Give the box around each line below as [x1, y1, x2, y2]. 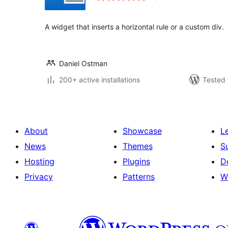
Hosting [24, 156, 54, 166]
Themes [122, 141, 153, 151]
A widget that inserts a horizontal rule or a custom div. [45, 22, 224, 31]
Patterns [122, 172, 155, 182]
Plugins [122, 156, 150, 166]
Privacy [24, 172, 53, 182]
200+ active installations [59, 75, 140, 84]
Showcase [122, 126, 162, 136]
